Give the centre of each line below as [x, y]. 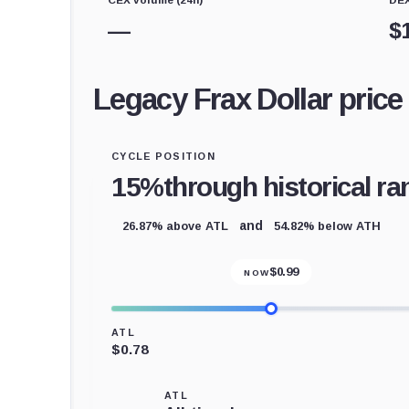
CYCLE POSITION [164, 156]
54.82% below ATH [327, 225]
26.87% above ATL [175, 225]
